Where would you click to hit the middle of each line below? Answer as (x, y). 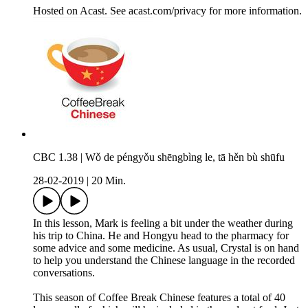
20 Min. (109, 181)
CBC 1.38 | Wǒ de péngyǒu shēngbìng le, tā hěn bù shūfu (159, 157)
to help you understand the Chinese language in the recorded (164, 261)
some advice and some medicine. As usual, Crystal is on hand (166, 248)
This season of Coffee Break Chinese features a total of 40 (159, 298)
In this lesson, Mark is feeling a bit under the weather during (163, 223)
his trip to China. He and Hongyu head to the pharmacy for (161, 236)
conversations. (64, 273)
